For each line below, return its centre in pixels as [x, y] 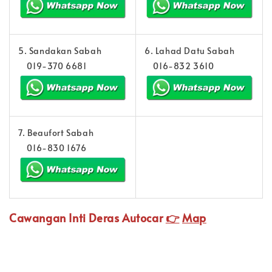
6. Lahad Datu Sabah [190, 51]
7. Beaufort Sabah [56, 133]
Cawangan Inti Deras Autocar [87, 218]
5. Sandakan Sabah [60, 51]
